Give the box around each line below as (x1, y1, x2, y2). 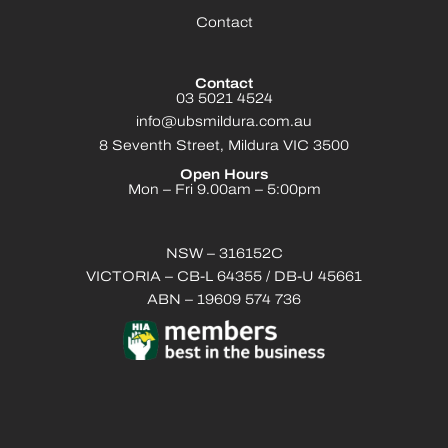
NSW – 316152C (165, 246, 283, 262)
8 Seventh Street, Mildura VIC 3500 (99, 138, 349, 154)
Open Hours (180, 168, 268, 184)
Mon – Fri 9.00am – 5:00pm (127, 183, 321, 199)
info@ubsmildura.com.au (136, 115, 312, 131)
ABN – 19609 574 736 (147, 293, 301, 309)
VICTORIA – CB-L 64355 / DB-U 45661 (86, 269, 362, 285)
